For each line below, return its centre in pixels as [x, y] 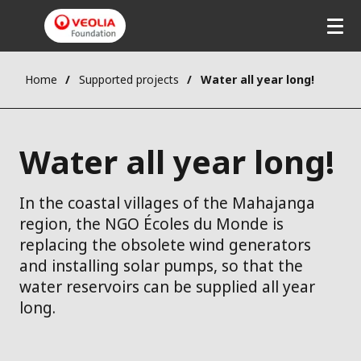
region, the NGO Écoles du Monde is [151, 224]
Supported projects [129, 80]
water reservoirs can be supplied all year [167, 287]
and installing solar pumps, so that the [161, 266]
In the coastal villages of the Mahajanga [167, 203]
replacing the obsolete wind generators [165, 245]
